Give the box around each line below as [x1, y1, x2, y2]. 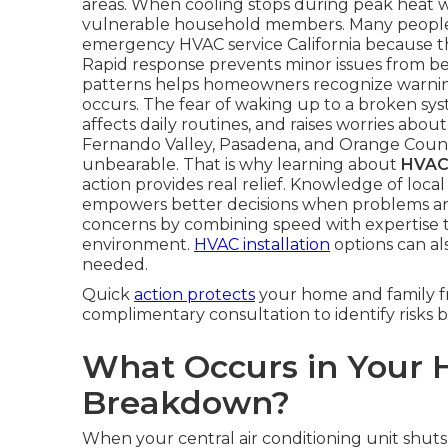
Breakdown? [82, 383, 290, 422]
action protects [134, 285, 255, 304]
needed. [82, 255, 148, 274]
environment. [82, 235, 194, 254]
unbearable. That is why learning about [82, 155, 401, 174]
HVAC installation [194, 235, 330, 254]
